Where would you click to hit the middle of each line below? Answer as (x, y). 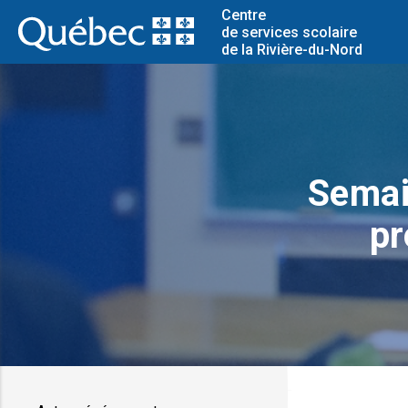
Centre (243, 15)
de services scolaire (289, 32)
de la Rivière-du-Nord (291, 49)
